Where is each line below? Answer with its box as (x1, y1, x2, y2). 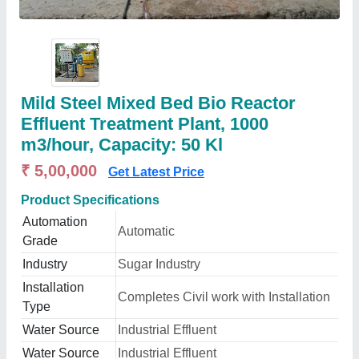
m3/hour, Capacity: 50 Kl (21, 135, 223, 155)
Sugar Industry (118, 257, 200, 271)
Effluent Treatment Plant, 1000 (21, 114, 268, 134)
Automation (22, 215, 87, 228)
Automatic (118, 224, 175, 238)
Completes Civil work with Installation (118, 290, 330, 304)
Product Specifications (21, 193, 159, 207)
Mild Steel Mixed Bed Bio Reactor (21, 93, 296, 113)
